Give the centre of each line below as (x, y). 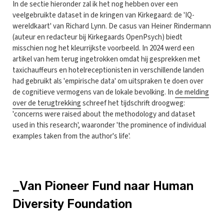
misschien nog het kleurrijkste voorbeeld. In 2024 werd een (103, 48)
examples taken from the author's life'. (71, 136)
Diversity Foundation (72, 203)
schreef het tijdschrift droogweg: (133, 103)
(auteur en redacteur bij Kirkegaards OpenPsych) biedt (97, 37)
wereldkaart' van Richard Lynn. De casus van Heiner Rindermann (112, 26)
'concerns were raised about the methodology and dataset (104, 114)
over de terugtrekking (47, 103)
